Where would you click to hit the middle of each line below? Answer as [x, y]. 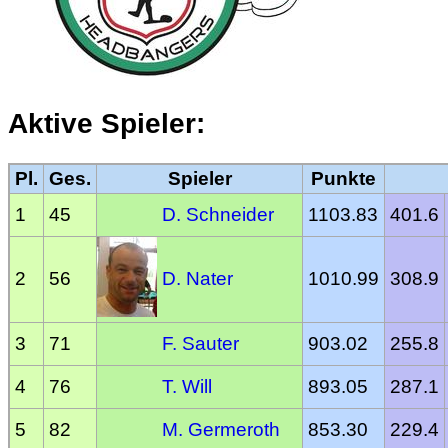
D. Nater [197, 279]
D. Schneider [218, 215]
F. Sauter [200, 344]
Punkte [343, 179]
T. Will [187, 387]
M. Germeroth [221, 430]
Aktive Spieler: [106, 124]
